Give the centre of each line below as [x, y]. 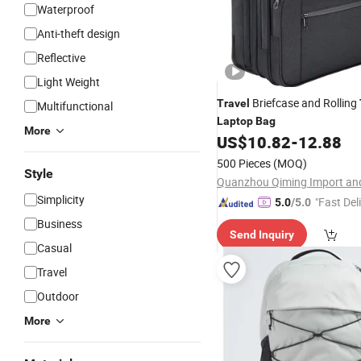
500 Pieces [244, 163]
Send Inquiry [262, 234]
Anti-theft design [79, 33]
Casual [54, 248]
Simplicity [61, 199]
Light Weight [68, 82]
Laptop [235, 121]
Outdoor [58, 296]
